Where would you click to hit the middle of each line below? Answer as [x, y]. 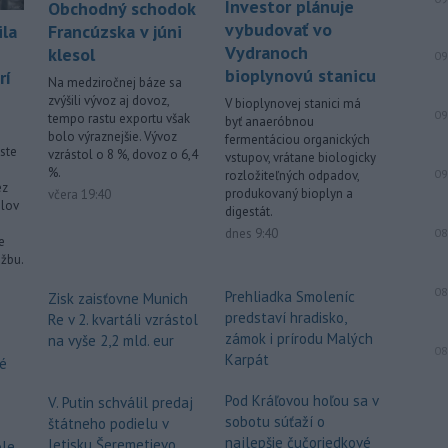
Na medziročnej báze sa [115, 82]
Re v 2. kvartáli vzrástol [123, 319]
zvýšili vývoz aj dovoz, [108, 100]
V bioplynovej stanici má [293, 103]
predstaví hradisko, [285, 317]
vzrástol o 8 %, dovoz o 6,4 [123, 154]
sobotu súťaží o [275, 421]
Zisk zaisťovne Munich [118, 298]
